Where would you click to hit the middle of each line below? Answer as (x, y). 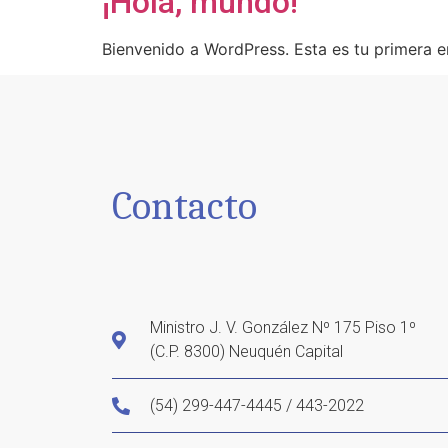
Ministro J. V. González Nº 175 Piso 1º (282, 327)
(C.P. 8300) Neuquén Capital (246, 351)
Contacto (184, 205)
